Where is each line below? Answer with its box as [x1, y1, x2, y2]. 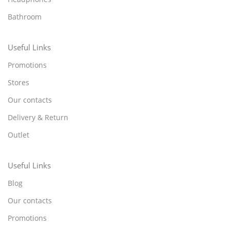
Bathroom [8, 11, 42, 22]
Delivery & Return [8, 112, 68, 122]
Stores [8, 77, 29, 87]
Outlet [8, 129, 29, 140]
